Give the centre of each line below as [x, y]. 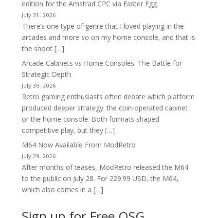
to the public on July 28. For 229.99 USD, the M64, [100, 179]
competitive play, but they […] [68, 130]
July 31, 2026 [39, 15]
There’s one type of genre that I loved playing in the [103, 26]
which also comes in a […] [62, 190]
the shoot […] [43, 49]
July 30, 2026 [39, 86]
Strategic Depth [46, 74]
